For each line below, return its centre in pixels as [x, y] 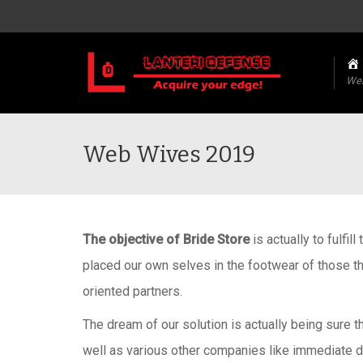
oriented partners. [132, 291]
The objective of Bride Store [166, 239]
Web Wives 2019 [169, 154]
